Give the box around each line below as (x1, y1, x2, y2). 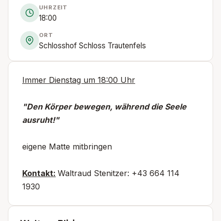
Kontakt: (22, 168, 56, 178)
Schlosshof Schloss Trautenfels (39, 40, 146, 50)
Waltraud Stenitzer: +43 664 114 (58, 168, 180, 178)
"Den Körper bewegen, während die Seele (22, 101, 186, 111)
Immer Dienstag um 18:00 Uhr (22, 74, 135, 85)
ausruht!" (22, 114, 59, 125)
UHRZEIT (39, 3, 68, 11)
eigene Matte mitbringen (22, 141, 112, 151)
